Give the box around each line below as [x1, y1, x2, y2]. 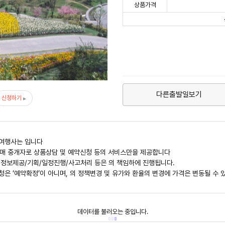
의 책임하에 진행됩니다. [108, 158, 175, 167]
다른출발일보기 [156, 89, 202, 99]
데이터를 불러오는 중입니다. [77, 207, 148, 215]
